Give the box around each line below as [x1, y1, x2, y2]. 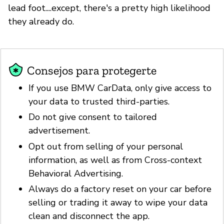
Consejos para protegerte [27, 62, 156, 77]
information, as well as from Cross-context [28, 153, 202, 166]
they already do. [8, 15, 74, 27]
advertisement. [28, 124, 90, 137]
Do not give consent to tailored [28, 111, 157, 123]
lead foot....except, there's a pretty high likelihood [8, 1, 210, 14]
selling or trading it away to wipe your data [28, 196, 207, 209]
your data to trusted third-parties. [28, 95, 169, 107]
